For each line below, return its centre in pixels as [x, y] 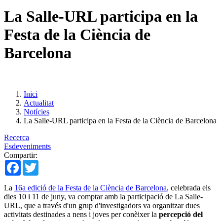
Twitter [50, 163]
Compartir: [21, 155]
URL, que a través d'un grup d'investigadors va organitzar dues [102, 205]
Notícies [37, 111]
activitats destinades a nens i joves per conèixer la [81, 214]
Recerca [17, 137]
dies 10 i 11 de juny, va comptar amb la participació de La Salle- [103, 196]
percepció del [181, 214]
